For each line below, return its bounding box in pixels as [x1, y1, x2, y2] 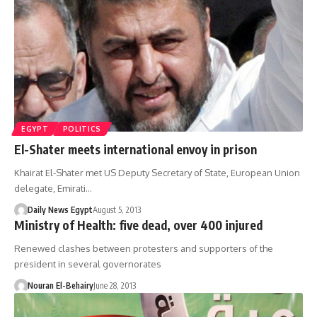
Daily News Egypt [27, 204, 93, 215]
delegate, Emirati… [14, 182, 92, 194]
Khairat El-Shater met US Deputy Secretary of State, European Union [14, 166, 300, 178]
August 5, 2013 [92, 204, 141, 215]
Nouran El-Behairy [27, 279, 93, 291]
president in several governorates [14, 258, 161, 270]
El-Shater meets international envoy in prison [14, 141, 257, 157]
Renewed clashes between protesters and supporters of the [14, 242, 273, 254]
